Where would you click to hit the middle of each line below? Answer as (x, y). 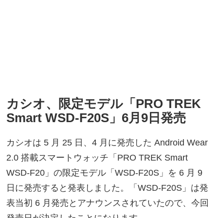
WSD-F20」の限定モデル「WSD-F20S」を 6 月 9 (105, 173)
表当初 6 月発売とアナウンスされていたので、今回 (108, 203)
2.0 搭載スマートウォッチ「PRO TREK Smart (97, 158)
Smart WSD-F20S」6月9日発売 (96, 118)
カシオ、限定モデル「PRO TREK (104, 104)
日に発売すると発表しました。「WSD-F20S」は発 (108, 188)
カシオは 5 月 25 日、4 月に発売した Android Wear (107, 143)
